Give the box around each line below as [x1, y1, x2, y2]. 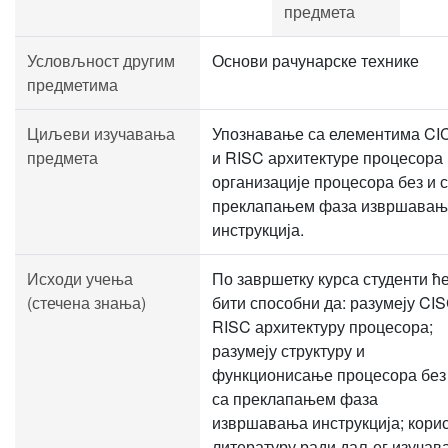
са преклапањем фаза [212, 387, 378, 410]
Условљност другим [27, 49, 175, 72]
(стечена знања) [27, 291, 146, 314]
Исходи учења [27, 267, 133, 290]
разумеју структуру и [212, 339, 365, 362]
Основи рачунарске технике [212, 49, 419, 72]
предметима [27, 73, 118, 96]
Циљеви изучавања [27, 122, 175, 145]
